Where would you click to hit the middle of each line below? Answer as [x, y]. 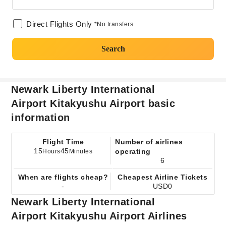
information [41, 118]
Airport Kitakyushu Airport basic [93, 103]
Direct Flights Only [59, 24]
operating [133, 151]
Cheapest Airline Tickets [163, 177]
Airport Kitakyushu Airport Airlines [99, 216]
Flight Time [63, 142]
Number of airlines [149, 142]
